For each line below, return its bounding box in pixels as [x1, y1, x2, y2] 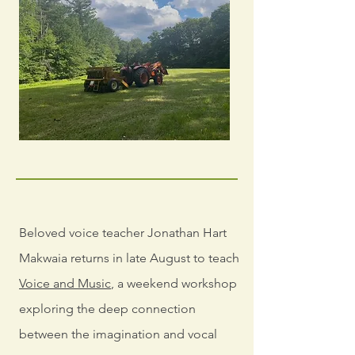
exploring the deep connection [19, 301, 196, 316]
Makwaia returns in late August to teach [19, 250, 239, 265]
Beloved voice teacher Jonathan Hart [19, 225, 227, 240]
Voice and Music [19, 276, 111, 291]
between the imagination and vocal [19, 326, 217, 342]
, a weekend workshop [111, 276, 237, 291]
